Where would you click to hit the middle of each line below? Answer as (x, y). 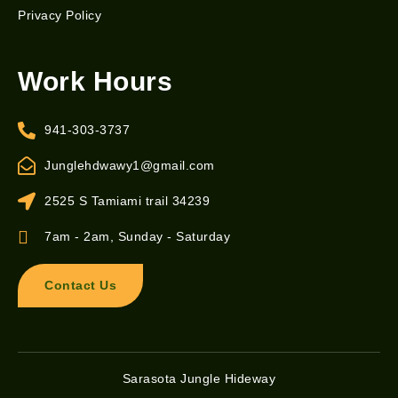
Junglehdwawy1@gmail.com (130, 166)
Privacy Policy (60, 15)
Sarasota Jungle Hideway (199, 378)
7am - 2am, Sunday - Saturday (137, 237)
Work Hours (95, 81)
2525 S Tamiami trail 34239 (127, 201)
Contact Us (80, 285)
